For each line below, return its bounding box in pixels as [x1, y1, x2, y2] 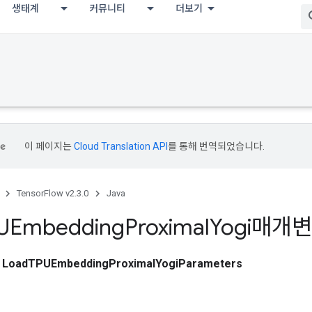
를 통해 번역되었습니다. [168, 141, 265, 152]
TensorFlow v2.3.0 [17, 188, 88, 198]
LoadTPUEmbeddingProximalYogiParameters [2, 256, 242, 270]
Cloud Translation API [74, 141, 168, 152]
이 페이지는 [24, 141, 74, 152]
